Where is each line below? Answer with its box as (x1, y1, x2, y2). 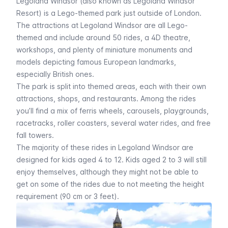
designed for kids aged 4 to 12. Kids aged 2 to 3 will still (16, 155, 207, 164)
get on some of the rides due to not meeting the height (16, 180, 204, 188)
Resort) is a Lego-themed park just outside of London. (16, 9, 202, 17)
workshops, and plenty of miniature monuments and (16, 45, 192, 54)
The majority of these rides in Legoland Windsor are (16, 143, 193, 152)
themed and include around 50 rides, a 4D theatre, (16, 33, 190, 42)
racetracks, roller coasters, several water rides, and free (16, 119, 211, 127)
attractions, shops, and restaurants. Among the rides (16, 94, 196, 103)
